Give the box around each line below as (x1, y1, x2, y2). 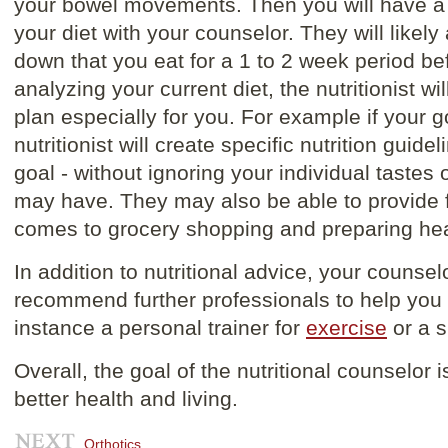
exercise (306, 316, 387, 339)
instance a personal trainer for (14, 316, 306, 339)
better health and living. (14, 387, 238, 410)
